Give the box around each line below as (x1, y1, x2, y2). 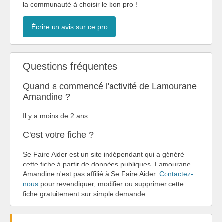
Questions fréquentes (23, 60, 117, 72)
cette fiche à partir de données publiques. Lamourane (23, 160, 191, 168)
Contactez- (159, 169, 193, 178)
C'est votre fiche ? (23, 129, 94, 140)
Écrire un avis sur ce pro (31, 22, 108, 31)
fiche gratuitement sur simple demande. (23, 189, 147, 198)
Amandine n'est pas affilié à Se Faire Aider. (23, 169, 159, 178)
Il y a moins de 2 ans (23, 111, 88, 120)
